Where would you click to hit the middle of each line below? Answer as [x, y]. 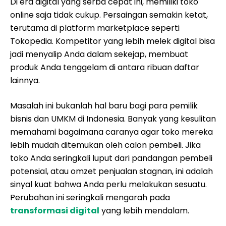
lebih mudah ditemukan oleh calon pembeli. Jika [105, 145]
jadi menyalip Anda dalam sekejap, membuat [99, 54]
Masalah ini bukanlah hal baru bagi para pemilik [104, 106]
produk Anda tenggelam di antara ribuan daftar [105, 67]
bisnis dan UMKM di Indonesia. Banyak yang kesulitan [113, 119]
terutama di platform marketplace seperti [95, 28]
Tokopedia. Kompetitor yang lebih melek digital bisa [112, 41]
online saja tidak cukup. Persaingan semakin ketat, [109, 15]
